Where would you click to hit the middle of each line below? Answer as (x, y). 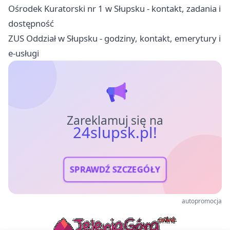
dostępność (31, 24)
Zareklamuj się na (115, 121)
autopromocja (202, 201)
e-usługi (24, 53)
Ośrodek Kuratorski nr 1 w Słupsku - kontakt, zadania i (114, 9)
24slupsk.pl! (115, 133)
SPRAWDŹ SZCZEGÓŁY (115, 170)
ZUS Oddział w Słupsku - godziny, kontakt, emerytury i (114, 39)
